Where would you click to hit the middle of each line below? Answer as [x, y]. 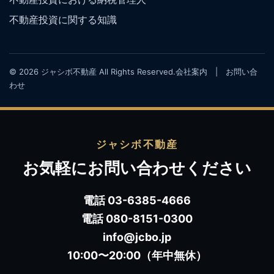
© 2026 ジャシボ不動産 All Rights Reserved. [92, 71]
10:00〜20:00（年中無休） [137, 255]
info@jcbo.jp [137, 237]
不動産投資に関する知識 [63, 19]
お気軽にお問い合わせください [137, 168]
